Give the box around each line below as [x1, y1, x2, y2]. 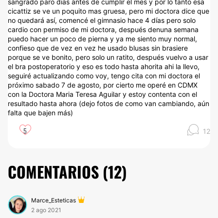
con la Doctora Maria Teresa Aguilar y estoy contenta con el [8, 90, 197, 98]
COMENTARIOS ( [8, 160, 108, 183]
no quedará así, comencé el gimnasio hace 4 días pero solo [8, 16, 196, 24]
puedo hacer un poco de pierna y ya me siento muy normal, [8, 35, 197, 43]
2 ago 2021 [31, 206, 61, 214]
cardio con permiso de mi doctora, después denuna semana [8, 25, 199, 34]
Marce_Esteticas [31, 197, 76, 204]
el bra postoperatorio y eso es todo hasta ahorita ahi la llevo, [8, 62, 200, 71]
